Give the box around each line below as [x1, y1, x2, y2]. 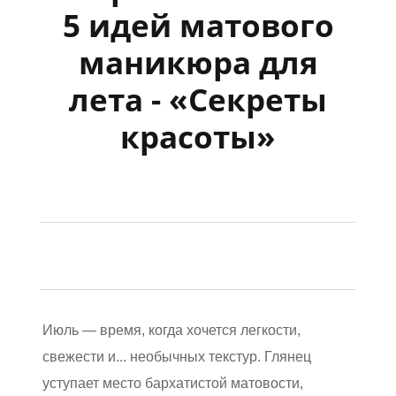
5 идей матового [62, 4, 334, 46]
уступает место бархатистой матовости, [42, 375, 303, 391]
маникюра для [78, 41, 318, 83]
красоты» [120, 115, 276, 157]
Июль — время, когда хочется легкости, [42, 322, 301, 338]
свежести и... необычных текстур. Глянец [42, 348, 311, 364]
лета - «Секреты [69, 78, 327, 120]
